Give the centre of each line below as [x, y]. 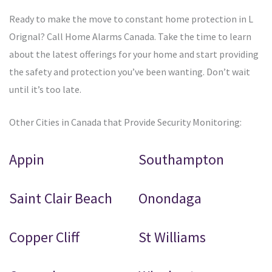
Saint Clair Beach [61, 199]
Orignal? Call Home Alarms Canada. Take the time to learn [130, 37]
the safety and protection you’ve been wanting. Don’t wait [130, 72]
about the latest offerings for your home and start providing [134, 54]
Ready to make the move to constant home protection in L [131, 19]
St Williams [172, 237]
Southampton [182, 160]
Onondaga [170, 199]
